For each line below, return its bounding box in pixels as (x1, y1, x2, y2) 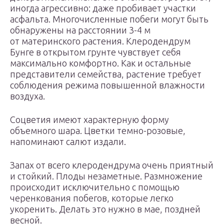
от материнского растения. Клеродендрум (10, 36, 190, 46)
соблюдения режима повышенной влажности (10, 80, 205, 90)
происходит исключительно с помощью (10, 182, 179, 192)
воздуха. (10, 91, 45, 101)
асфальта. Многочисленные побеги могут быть (10, 14, 208, 24)
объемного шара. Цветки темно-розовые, (10, 125, 185, 135)
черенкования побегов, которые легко (10, 193, 173, 203)
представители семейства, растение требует (10, 69, 201, 79)
